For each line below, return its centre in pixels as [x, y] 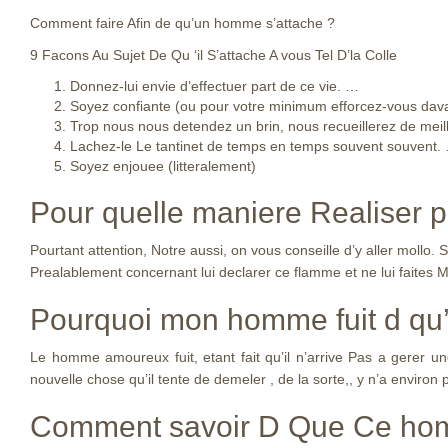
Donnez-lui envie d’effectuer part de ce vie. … [214, 86]
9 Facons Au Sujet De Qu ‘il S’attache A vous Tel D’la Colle [213, 55]
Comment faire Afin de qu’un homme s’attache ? [182, 23]
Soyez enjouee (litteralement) [163, 166]
